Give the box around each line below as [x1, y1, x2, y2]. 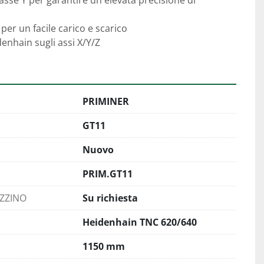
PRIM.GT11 [82, 167, 133, 180]
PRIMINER [82, 95, 129, 108]
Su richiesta [82, 192, 138, 204]
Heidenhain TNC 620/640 [82, 216, 197, 229]
